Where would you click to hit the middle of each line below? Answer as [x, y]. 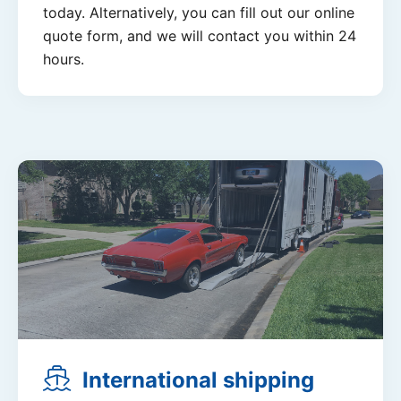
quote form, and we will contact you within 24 [200, 35]
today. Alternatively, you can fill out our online [199, 12]
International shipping [198, 380]
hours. [64, 59]
